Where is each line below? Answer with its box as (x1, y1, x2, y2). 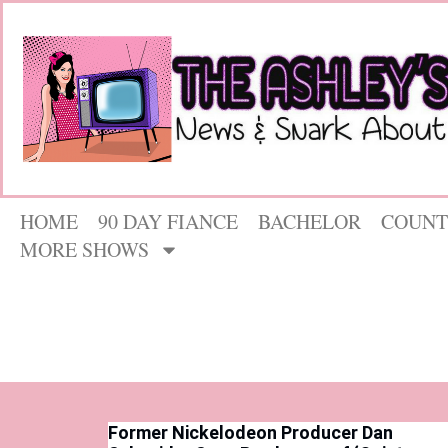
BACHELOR (258, 208, 361, 236)
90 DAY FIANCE (98, 208, 238, 236)
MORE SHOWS (20, 236, 149, 264)
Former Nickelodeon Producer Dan (107, 421, 393, 443)
